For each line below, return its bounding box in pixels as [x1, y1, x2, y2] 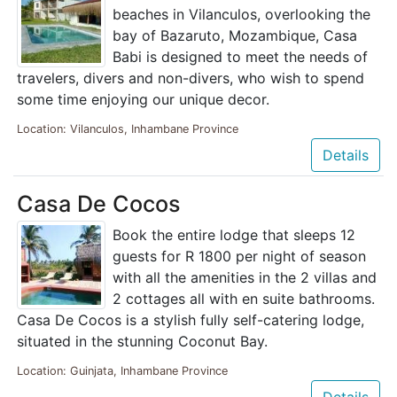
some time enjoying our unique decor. [17, 90, 269, 108]
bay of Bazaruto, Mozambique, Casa [113, 26, 357, 44]
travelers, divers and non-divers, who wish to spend [17, 68, 364, 87]
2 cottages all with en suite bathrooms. [113, 289, 375, 307]
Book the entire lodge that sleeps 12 [113, 225, 355, 244]
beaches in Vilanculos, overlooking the [113, 4, 370, 23]
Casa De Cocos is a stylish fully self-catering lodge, [17, 310, 364, 329]
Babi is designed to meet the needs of [113, 47, 368, 66]
